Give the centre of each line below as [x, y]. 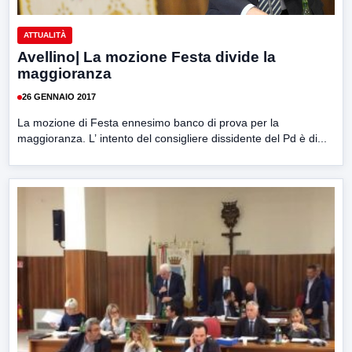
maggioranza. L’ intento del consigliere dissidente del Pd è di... [172, 138]
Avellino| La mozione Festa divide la [147, 57]
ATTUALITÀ [45, 35]
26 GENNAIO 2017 [59, 97]
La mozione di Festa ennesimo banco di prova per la [148, 122]
